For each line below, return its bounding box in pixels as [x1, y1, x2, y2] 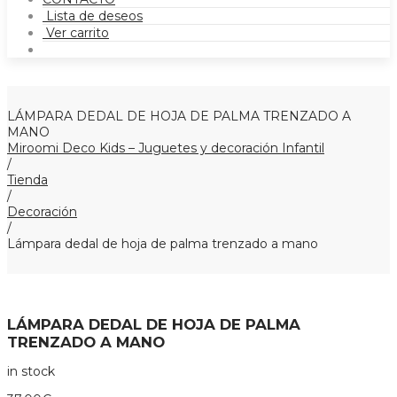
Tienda [7, 172, 48, 188]
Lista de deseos [43, 8, 143, 24]
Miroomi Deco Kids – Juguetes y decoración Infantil [7, 140, 324, 156]
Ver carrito [43, 25, 109, 41]
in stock [7, 363, 55, 380]
